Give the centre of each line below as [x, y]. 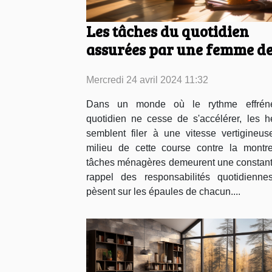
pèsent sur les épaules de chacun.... [163, 192]
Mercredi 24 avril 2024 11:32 [147, 80]
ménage [114, 68]
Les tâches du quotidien [168, 31]
